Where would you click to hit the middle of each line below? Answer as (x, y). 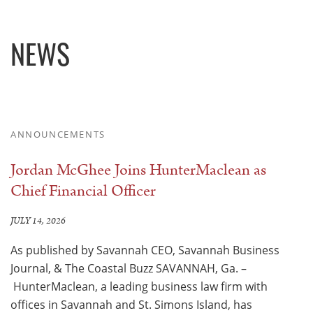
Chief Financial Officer (83, 191)
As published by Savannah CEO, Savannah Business (145, 250)
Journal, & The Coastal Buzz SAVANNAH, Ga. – (129, 269)
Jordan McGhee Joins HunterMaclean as (138, 170)
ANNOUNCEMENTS (58, 134)
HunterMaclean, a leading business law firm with (139, 287)
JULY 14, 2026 (38, 221)
